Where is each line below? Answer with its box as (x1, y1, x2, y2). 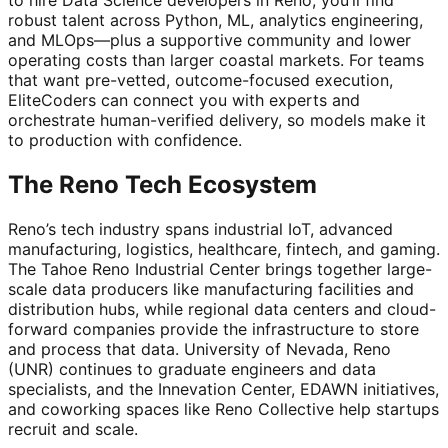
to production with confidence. (8, 129, 242, 150)
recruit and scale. (8, 418, 138, 439)
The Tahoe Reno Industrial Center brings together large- (8, 258, 432, 279)
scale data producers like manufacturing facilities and (8, 278, 414, 299)
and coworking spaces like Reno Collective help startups (8, 398, 439, 419)
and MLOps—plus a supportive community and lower (8, 29, 411, 50)
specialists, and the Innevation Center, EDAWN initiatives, (8, 378, 439, 399)
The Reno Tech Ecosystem (8, 169, 317, 199)
